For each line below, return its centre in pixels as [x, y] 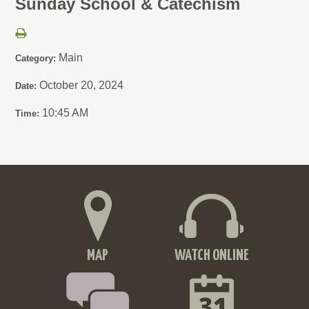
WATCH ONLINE [211, 255]
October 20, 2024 [82, 85]
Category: [37, 58]
